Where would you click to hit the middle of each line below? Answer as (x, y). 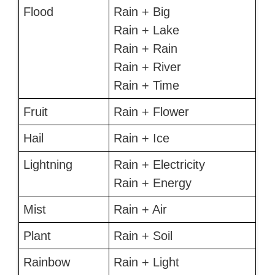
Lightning (48, 165)
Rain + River (147, 67)
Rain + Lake (146, 30)
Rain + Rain (145, 49)
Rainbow (46, 262)
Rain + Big (141, 12)
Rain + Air (140, 210)
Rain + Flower (151, 112)
